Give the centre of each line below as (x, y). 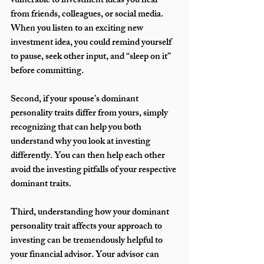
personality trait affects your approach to (87, 227)
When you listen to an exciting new (78, 29)
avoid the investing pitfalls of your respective (94, 171)
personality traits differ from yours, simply (90, 114)
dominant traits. (44, 185)
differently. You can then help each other (89, 157)
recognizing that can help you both (77, 128)
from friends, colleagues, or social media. (88, 15)
